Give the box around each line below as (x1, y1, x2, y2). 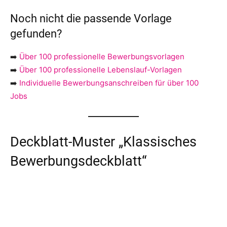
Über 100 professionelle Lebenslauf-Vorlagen (19, 64, 182, 74)
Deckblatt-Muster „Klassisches (10, 133, 197, 150)
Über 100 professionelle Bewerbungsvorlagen (19, 51, 184, 61)
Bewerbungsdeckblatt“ (10, 153, 147, 169)
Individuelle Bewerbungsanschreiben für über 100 (19, 78, 199, 88)
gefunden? (10, 27, 62, 40)
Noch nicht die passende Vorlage (10, 12, 172, 25)
